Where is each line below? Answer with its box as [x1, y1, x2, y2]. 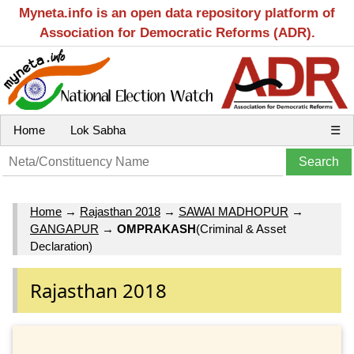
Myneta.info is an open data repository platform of [19, 6, 335, 21]
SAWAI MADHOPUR [179, 205, 288, 219]
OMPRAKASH [117, 222, 196, 236]
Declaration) [30, 239, 92, 254]
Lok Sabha [70, 123, 126, 137]
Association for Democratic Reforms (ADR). [39, 25, 315, 40]
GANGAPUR [30, 222, 99, 236]
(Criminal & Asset [196, 222, 286, 236]
